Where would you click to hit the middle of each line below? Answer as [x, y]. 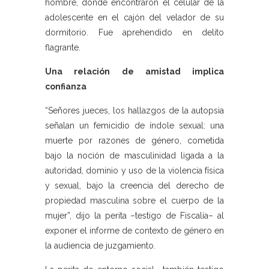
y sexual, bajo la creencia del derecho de [134, 186]
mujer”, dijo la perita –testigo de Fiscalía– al [134, 216]
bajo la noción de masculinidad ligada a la [134, 156]
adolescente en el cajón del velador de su [134, 18]
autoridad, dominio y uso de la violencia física [134, 171]
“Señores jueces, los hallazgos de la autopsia [134, 111]
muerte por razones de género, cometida [134, 141]
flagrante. [63, 48]
